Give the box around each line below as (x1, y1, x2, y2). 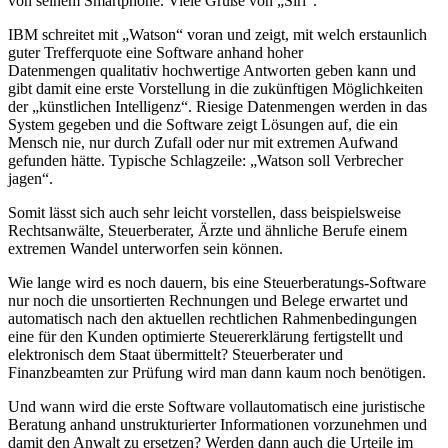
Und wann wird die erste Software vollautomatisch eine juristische (8, 397, 425, 415)
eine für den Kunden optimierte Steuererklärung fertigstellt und (8, 327, 403, 345)
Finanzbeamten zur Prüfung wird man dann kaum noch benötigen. (8, 363, 426, 381)
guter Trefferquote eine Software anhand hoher (8, 43, 303, 61)
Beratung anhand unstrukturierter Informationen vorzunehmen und (8, 415, 427, 433)
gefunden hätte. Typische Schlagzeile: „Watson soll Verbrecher (8, 151, 403, 169)
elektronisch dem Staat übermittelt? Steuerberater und (8, 345, 343, 363)
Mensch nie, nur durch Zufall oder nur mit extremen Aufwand (8, 133, 398, 151)
